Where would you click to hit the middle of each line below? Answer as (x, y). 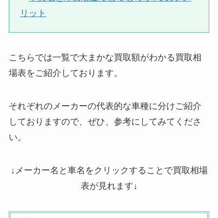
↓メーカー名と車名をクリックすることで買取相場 (109, 171)
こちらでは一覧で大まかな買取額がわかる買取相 (105, 58)
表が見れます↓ (109, 186)
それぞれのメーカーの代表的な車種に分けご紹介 (105, 106)
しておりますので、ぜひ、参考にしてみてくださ (105, 122)
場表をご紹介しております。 (65, 73)
